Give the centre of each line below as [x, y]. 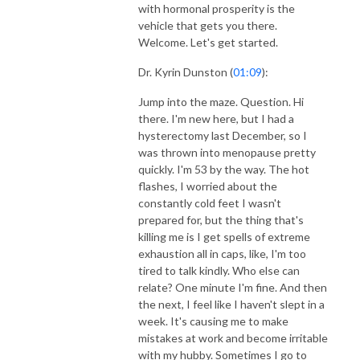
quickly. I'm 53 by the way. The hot [224, 169]
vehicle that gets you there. [208, 25]
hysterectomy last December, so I [223, 135]
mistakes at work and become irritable [233, 337]
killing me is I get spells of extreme [224, 236]
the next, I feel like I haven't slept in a [231, 304]
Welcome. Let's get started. [208, 42]
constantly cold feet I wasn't [210, 202]
